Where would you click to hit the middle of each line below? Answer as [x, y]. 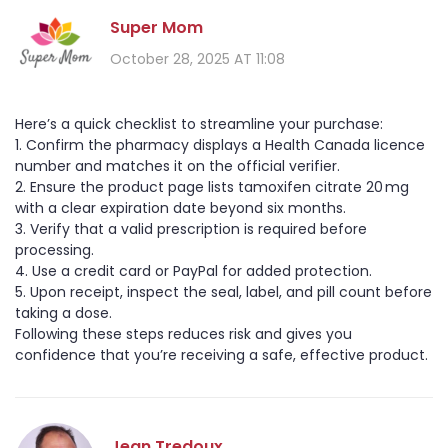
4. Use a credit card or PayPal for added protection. [193, 271]
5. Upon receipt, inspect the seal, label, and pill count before [223, 292]
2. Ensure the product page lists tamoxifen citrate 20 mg [212, 187]
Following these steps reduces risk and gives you [183, 334]
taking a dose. [63, 313]
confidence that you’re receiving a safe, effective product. [221, 355]
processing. [54, 250]
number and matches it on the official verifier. [177, 166]
